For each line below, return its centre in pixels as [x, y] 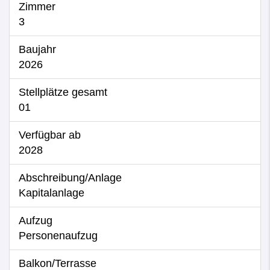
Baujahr [37, 49]
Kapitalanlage [52, 193]
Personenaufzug [58, 236]
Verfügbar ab [50, 135]
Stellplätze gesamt [63, 92]
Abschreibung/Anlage [70, 178]
